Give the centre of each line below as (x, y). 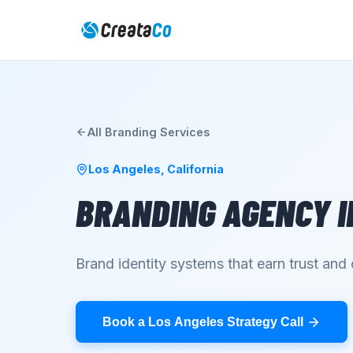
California (195, 169)
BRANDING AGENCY (203, 212)
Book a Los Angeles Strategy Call (203, 321)
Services (183, 132)
